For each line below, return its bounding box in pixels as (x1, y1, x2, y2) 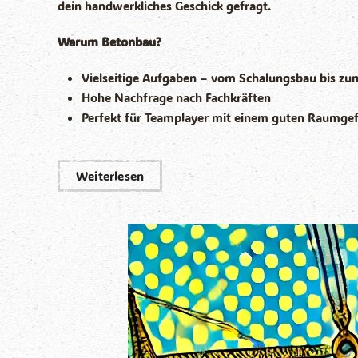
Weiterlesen (76, 168, 145, 185)
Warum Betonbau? (58, 34, 161, 50)
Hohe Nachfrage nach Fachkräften (82, 89, 271, 106)
